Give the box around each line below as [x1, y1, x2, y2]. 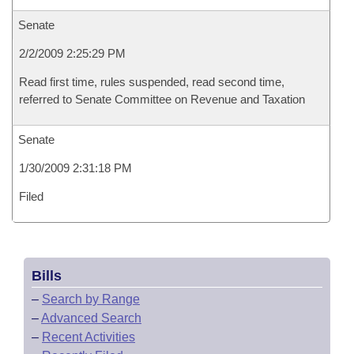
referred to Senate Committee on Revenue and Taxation [19, 92, 305, 106]
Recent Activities [42, 330, 135, 344]
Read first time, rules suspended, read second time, [19, 75, 284, 88]
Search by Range [42, 292, 140, 306]
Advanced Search [41, 311, 141, 325]
